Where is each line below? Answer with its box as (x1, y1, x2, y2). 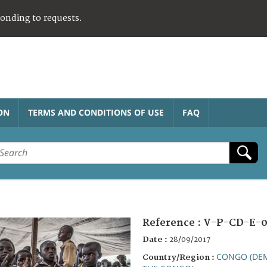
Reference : (142, 216, 203, 229)
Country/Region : (142, 252, 216, 262)
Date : (142, 234, 169, 244)
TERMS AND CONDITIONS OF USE (28, 106, 164, 118)
